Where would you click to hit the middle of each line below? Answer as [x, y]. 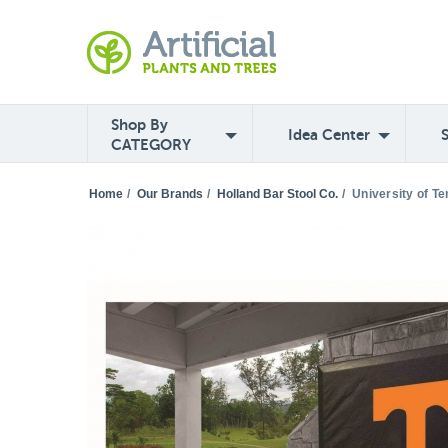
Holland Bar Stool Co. [277, 194]
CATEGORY [151, 144]
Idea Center [329, 134]
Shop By [139, 124]
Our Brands [170, 194]
